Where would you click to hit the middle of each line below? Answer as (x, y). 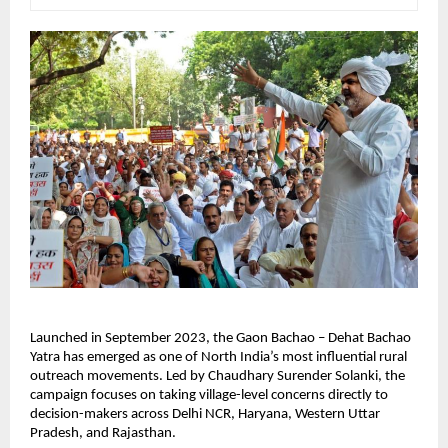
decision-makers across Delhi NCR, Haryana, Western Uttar (205, 414)
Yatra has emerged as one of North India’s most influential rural (218, 357)
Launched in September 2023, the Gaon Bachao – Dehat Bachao (220, 338)
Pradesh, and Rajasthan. (103, 433)
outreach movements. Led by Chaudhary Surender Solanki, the (217, 376)
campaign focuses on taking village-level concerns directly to (209, 395)
